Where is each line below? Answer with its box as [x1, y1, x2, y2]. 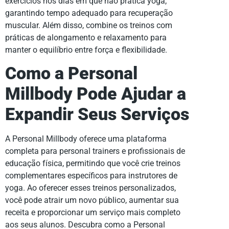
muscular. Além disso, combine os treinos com [5, 20, 172, 31]
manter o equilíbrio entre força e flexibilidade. [5, 45, 167, 55]
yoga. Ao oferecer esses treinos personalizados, [5, 183, 176, 193]
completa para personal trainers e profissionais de [5, 146, 185, 156]
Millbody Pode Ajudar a [5, 84, 186, 104]
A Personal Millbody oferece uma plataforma [5, 134, 167, 144]
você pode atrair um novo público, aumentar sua [5, 195, 179, 205]
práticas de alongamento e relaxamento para [5, 33, 167, 43]
